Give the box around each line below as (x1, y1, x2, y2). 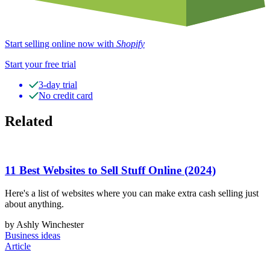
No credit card (39, 90, 93, 101)
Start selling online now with (5, 39, 116, 49)
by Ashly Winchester (5, 219, 84, 230)
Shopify (116, 39, 145, 49)
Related (5, 113, 52, 130)
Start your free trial (5, 59, 76, 70)
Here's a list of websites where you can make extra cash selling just (5, 188, 259, 199)
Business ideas (5, 230, 60, 241)
